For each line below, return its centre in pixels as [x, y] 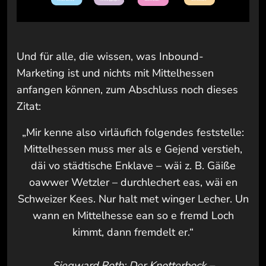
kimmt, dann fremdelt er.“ [133, 232]
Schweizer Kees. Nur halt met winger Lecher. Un [133, 199]
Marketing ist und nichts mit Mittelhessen [115, 73]
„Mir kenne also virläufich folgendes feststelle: [133, 132]
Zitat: [29, 106]
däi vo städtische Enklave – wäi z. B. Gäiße [133, 165]
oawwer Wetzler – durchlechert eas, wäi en [133, 182]
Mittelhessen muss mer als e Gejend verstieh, [133, 149]
